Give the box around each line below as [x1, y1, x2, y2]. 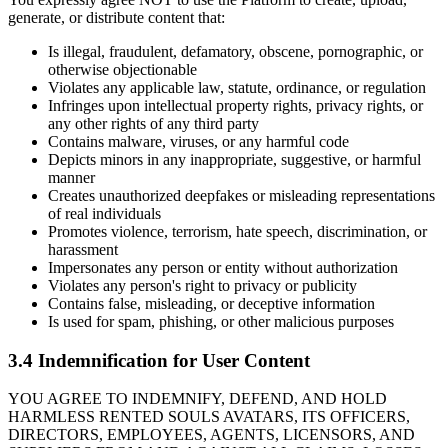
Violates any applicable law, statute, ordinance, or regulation [48, 78, 426, 96]
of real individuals [48, 204, 161, 222]
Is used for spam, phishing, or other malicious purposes [48, 312, 394, 330]
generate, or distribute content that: [8, 8, 225, 26]
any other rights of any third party [48, 114, 259, 132]
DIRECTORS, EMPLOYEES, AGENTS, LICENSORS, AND [8, 426, 415, 444]
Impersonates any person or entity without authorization [48, 258, 398, 276]
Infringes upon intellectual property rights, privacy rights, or [48, 96, 423, 114]
